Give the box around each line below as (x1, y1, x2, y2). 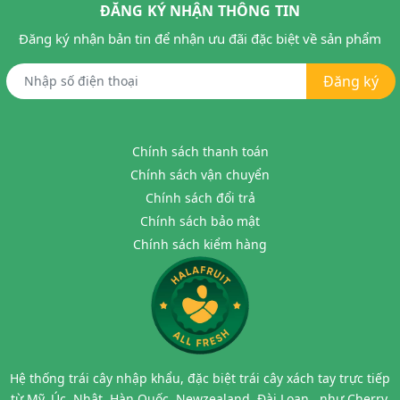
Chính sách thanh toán (131, 143, 269, 161)
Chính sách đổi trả (145, 189, 255, 207)
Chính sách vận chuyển (130, 166, 270, 184)
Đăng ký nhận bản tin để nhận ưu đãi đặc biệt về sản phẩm (19, 29, 381, 48)
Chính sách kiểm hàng (133, 236, 267, 254)
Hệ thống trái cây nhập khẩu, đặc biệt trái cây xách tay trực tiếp (10, 370, 390, 387)
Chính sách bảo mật (140, 212, 260, 230)
